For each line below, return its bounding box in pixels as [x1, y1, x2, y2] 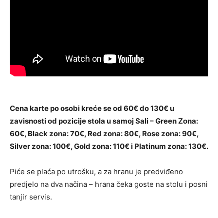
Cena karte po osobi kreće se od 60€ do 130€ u [10, 104, 174, 113]
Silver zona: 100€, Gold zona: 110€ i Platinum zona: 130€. [10, 142, 208, 151]
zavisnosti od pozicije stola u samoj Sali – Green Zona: [10, 116, 198, 126]
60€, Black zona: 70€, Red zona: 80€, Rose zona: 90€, [10, 129, 199, 139]
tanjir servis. [10, 192, 52, 202]
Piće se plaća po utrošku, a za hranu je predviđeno [10, 167, 183, 177]
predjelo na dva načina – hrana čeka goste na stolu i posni [10, 180, 208, 189]
